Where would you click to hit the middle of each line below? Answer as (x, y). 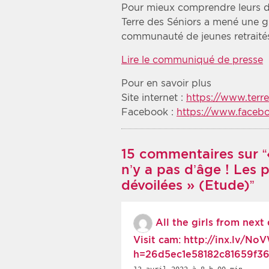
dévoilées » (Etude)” (188, 185)
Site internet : (154, 98)
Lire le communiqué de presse (192, 60)
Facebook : (149, 112)
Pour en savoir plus (166, 83)
